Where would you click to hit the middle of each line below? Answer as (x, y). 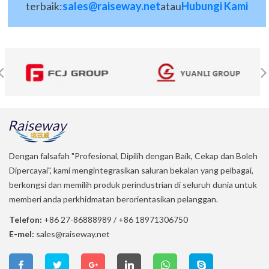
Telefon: (26, 219)
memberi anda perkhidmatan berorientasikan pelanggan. (113, 199)
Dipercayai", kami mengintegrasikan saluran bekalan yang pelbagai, (131, 170)
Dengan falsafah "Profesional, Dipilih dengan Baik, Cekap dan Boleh (133, 156)
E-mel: (22, 234)
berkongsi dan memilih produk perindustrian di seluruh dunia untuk (133, 184)
